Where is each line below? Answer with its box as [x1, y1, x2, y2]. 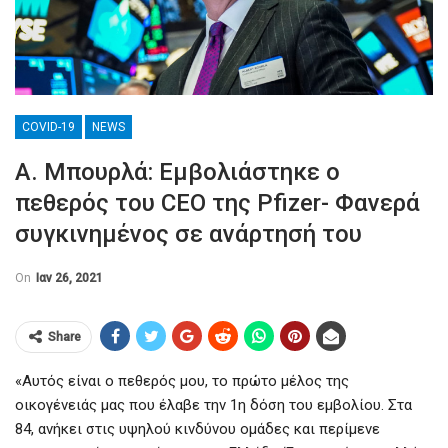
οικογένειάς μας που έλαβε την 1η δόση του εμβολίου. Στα [15, 395, 412, 414]
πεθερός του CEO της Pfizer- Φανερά [15, 188, 420, 217]
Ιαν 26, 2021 [36, 270, 103, 285]
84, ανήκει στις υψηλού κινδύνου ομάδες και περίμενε [15, 419, 380, 438]
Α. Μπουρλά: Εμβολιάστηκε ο [15, 157, 340, 186]
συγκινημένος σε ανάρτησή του [15, 219, 362, 248]
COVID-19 [22, 119, 75, 134]
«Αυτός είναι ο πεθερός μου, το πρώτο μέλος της [15, 371, 349, 390]
